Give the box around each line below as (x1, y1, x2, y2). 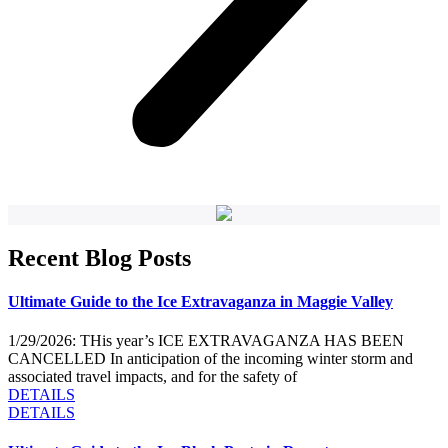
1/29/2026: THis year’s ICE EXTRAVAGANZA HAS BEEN (8, 332, 404, 350)
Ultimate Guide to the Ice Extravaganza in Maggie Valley (8, 292, 393, 310)
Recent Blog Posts (8, 244, 191, 271)
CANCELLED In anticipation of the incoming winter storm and (8, 350, 413, 368)
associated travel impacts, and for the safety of (8, 368, 297, 386)
